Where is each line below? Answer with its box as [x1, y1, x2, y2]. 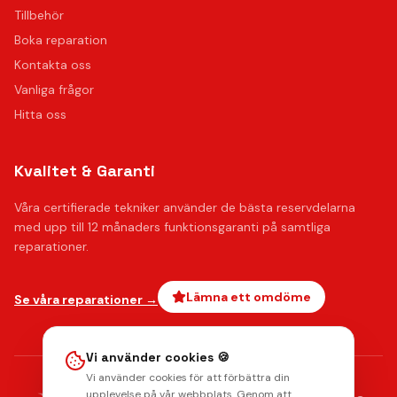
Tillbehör [14, 7, 64, 23]
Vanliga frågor [14, 82, 94, 97]
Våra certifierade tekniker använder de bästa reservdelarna [14, 199, 355, 215]
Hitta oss [14, 106, 66, 122]
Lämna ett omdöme [186, 289, 311, 305]
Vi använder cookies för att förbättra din [86, 370, 290, 385]
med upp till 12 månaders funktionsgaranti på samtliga [14, 219, 331, 235]
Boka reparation [14, 32, 107, 48]
